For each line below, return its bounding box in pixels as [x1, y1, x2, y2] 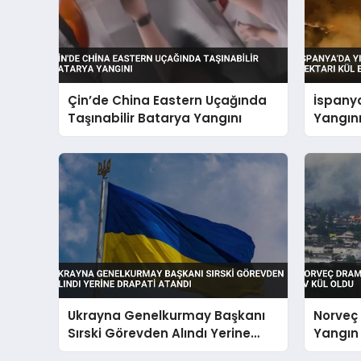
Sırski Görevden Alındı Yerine [68, 325, 251, 342]
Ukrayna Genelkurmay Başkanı [68, 307, 266, 324]
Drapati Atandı [68, 342, 164, 359]
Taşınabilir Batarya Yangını [68, 109, 243, 127]
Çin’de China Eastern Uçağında [68, 91, 268, 109]
